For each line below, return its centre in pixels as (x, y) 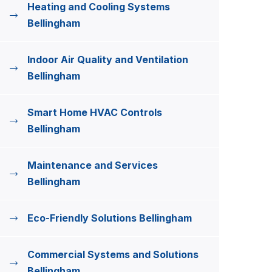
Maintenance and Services (93, 165)
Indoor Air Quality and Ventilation (108, 59)
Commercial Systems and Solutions (113, 254)
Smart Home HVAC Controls (95, 112)
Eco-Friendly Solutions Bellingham (110, 218)
